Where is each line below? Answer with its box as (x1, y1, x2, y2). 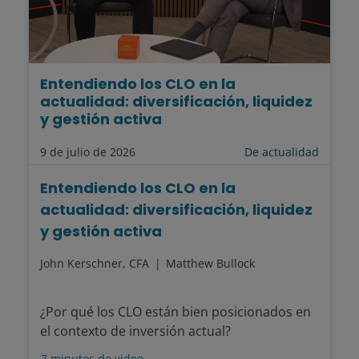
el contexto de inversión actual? (40, 322, 231, 341)
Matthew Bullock (166, 256, 255, 272)
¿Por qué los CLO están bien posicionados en (40, 303, 311, 321)
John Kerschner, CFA (40, 256, 152, 272)
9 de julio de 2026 (40, 144, 135, 160)
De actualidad (244, 144, 319, 160)
